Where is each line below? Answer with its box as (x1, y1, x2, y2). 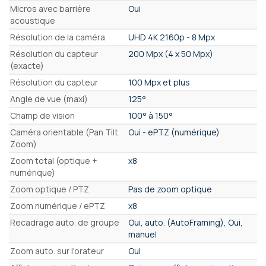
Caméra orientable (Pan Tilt (10, 126, 118, 138)
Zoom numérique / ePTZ (10, 200, 105, 212)
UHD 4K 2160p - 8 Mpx (128, 31, 215, 43)
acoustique (10, 15, 55, 27)
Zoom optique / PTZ (10, 183, 89, 195)
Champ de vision (10, 110, 75, 122)
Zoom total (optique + (10, 155, 97, 167)
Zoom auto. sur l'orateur (10, 245, 104, 257)
